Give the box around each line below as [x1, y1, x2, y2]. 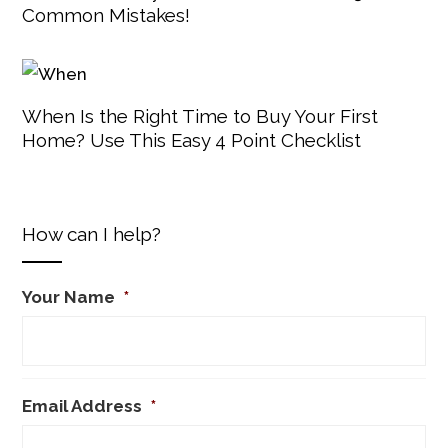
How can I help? [22, 222, 162, 245]
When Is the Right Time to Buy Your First [22, 104, 379, 127]
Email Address [22, 395, 143, 416]
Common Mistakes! [22, 4, 191, 27]
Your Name [22, 286, 116, 307]
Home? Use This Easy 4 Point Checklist [22, 128, 362, 151]
